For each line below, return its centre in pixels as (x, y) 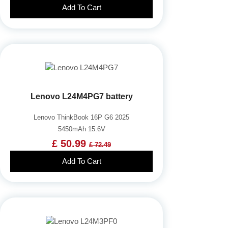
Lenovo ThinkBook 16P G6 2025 (81, 117)
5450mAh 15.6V (81, 129)
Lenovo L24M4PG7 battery (81, 96)
